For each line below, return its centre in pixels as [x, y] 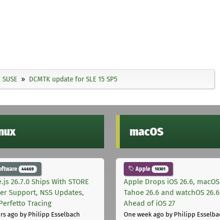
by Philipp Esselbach [49, 215]
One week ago [144, 215]
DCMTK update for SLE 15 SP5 [73, 79]
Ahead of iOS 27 [150, 204]
